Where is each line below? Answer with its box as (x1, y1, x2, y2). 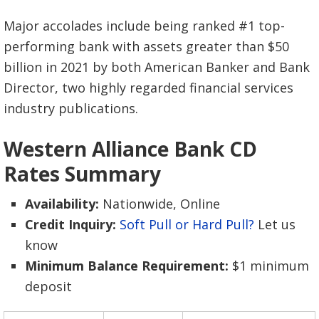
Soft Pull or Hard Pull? (120, 215, 254, 233)
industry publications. (4, 99, 138, 117)
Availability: (25, 194, 99, 212)
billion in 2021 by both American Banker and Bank (4, 58, 310, 75)
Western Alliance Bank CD (4, 135, 257, 162)
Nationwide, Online (99, 194, 220, 212)
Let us (254, 215, 296, 233)
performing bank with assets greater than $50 (4, 37, 289, 55)
